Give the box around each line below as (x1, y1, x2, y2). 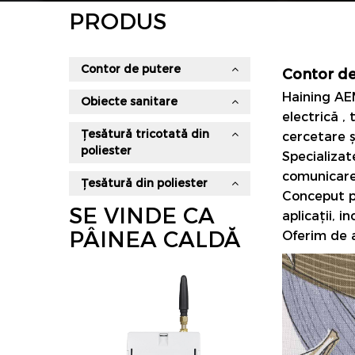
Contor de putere (81, 62, 181, 76)
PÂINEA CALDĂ (69, 226, 240, 253)
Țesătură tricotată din (81, 127, 209, 141)
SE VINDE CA (69, 202, 215, 229)
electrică (282, 109, 343, 124)
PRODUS (69, 8, 166, 35)
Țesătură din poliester (81, 176, 208, 190)
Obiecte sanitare (81, 94, 177, 109)
